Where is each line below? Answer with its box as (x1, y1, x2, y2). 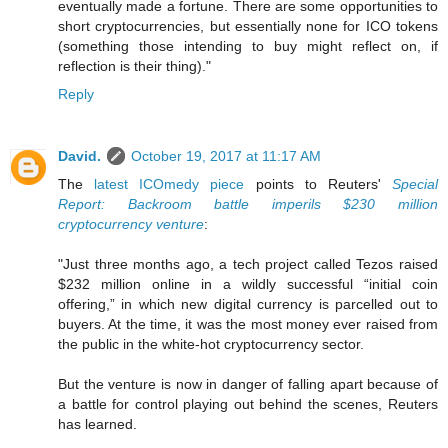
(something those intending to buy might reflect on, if (58, 38, 438, 55)
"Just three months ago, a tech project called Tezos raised (58, 256, 438, 273)
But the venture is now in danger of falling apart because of (58, 376, 438, 393)
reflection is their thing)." (58, 58, 211, 75)
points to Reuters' (244, 176, 393, 193)
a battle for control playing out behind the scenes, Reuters (58, 396, 438, 413)
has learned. (58, 416, 137, 433)
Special (392, 176, 439, 193)
